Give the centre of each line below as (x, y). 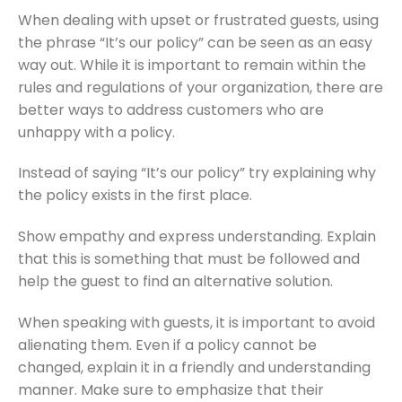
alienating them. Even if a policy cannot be (167, 345)
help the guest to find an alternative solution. (175, 282)
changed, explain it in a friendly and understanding (194, 367)
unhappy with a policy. (96, 132)
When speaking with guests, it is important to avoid (197, 322)
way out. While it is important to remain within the (192, 65)
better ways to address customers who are (171, 109)
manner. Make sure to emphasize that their (171, 389)
